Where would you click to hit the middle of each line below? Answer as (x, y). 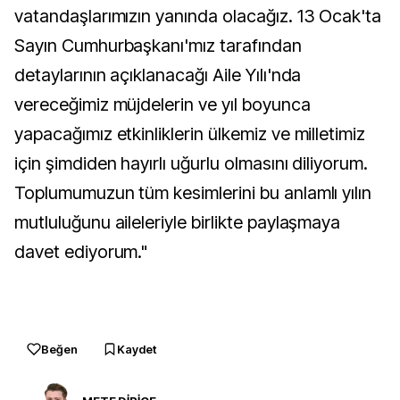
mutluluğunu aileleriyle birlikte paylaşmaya (178, 222)
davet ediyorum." (82, 252)
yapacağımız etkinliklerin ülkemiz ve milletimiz (190, 134)
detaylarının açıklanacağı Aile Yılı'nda (158, 75)
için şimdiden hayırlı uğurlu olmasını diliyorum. (192, 163)
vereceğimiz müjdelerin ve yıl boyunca (162, 104)
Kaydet (137, 349)
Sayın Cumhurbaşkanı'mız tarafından (158, 46)
